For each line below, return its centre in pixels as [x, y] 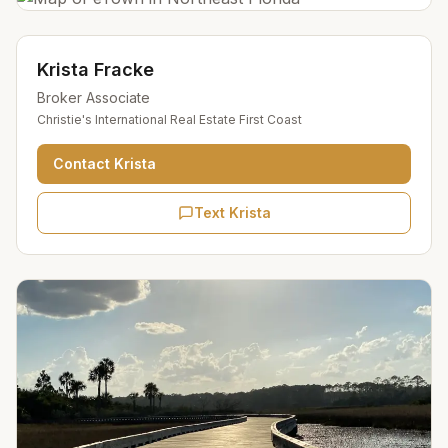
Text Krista [232, 212]
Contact [83, 163]
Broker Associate [93, 97]
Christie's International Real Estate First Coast [169, 119]
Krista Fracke [95, 69]
